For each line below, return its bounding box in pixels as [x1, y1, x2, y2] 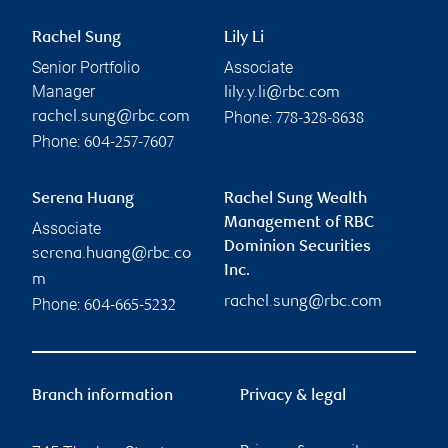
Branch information [32, 388, 173, 406]
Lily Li [224, 30, 264, 48]
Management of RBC [224, 215, 374, 233]
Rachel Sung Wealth [224, 191, 367, 209]
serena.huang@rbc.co [32, 246, 191, 264]
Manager [32, 82, 95, 102]
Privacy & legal [240, 388, 346, 406]
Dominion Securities [224, 239, 371, 257]
